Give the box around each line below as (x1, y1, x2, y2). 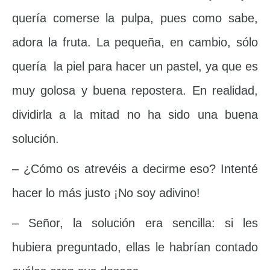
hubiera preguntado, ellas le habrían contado (12, 240, 258, 254)
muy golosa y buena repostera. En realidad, (12, 84, 258, 98)
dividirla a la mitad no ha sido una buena (12, 108, 258, 122)
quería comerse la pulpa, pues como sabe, (12, 11, 258, 25)
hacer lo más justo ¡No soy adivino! (12, 186, 200, 200)
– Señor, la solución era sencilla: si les (12, 216, 258, 230)
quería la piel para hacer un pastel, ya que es (12, 60, 258, 74)
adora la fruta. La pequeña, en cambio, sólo (12, 36, 258, 49)
